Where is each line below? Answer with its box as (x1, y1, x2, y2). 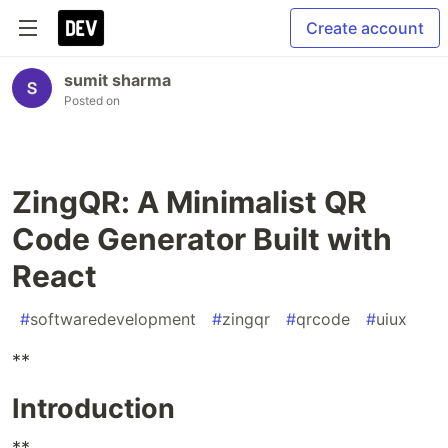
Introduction (12, 392, 175, 425)
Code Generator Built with (12, 221, 392, 257)
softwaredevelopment (30, 309, 196, 329)
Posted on (64, 93, 120, 108)
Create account (306, 18, 424, 38)
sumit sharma (64, 70, 171, 90)
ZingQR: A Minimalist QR (12, 184, 367, 220)
